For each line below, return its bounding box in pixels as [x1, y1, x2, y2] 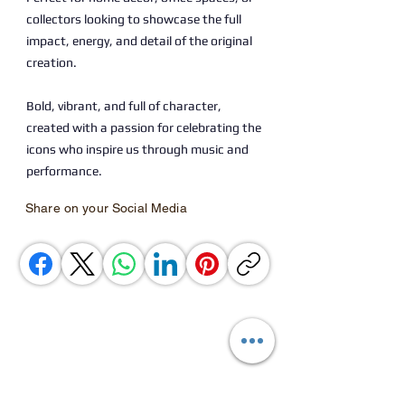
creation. [26, 55, 77, 70]
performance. [26, 164, 102, 178]
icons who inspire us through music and [26, 142, 249, 156]
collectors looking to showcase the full [26, 12, 241, 26]
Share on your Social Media [25, 201, 187, 215]
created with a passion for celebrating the [26, 120, 261, 135]
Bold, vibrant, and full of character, [26, 99, 221, 113]
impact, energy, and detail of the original [26, 33, 252, 48]
